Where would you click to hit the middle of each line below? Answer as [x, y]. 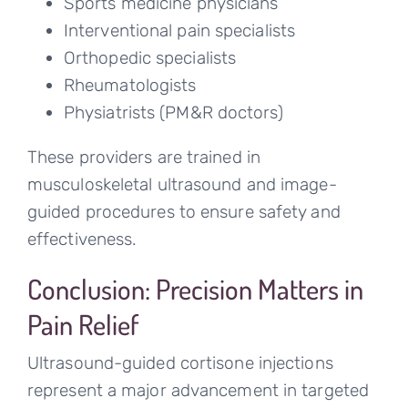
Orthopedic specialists [150, 58]
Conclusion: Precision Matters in [195, 289]
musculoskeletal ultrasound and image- [182, 185]
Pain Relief [83, 325]
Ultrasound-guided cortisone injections [180, 363]
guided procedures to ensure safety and [184, 212]
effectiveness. [82, 240]
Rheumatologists [130, 86]
